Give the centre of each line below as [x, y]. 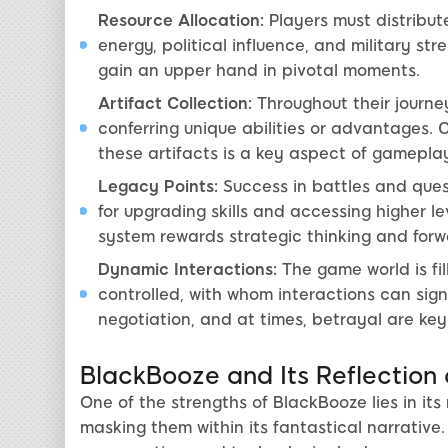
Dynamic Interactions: [187, 270]
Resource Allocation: [180, 21]
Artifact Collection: [174, 104]
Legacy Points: [157, 187]
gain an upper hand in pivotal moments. [258, 71]
